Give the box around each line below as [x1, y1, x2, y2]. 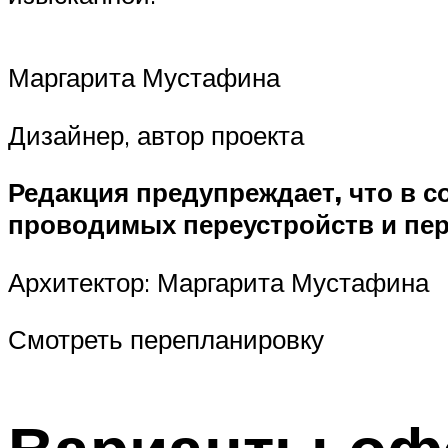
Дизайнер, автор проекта [8, 118, 304, 151]
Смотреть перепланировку [8, 323, 324, 356]
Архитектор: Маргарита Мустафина [8, 265, 429, 298]
